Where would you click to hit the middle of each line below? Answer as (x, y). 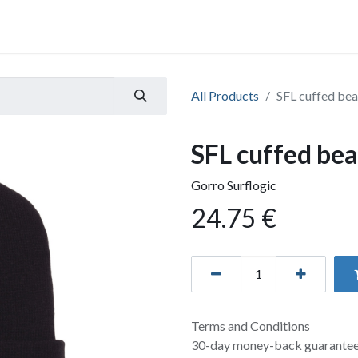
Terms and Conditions (251, 326)
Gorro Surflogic (234, 185)
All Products (225, 95)
